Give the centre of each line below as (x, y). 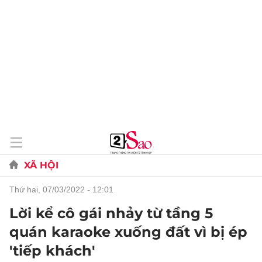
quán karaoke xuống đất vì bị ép (128, 232)
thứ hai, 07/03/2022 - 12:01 (64, 189)
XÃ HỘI (41, 165)
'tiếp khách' (52, 251)
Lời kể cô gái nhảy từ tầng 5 (111, 213)
